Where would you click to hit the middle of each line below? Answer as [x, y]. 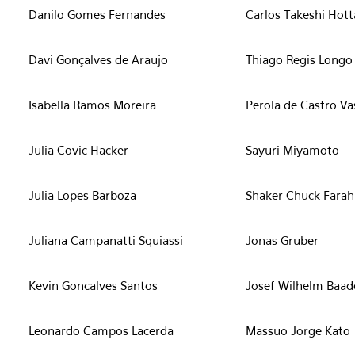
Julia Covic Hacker [78, 150]
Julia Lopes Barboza [82, 195]
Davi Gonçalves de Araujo [98, 59]
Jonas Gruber [282, 240]
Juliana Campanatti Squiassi [106, 240]
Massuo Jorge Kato [298, 330]
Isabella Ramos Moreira [92, 105]
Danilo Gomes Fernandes [97, 14]
